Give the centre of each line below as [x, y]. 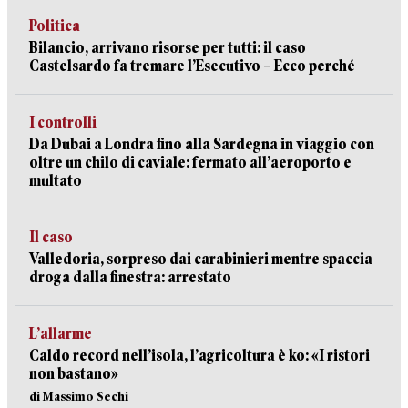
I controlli [63, 122]
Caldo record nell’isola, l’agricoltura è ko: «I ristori [199, 356]
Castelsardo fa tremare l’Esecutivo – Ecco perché [192, 66]
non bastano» [74, 374]
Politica [55, 26]
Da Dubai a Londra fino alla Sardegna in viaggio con [202, 144]
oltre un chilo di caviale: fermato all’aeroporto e [190, 163]
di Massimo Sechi [79, 396]
